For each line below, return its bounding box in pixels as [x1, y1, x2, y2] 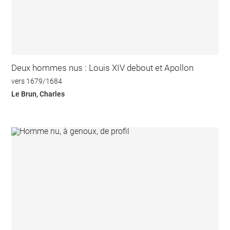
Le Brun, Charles [11, 90, 65, 99]
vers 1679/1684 [11, 76, 63, 85]
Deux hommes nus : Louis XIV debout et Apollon [11, 63, 194, 73]
